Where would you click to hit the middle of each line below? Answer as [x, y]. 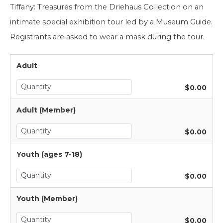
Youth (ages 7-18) [49, 154]
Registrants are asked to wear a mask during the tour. [107, 37]
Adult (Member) [46, 110]
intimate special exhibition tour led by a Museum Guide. [111, 22]
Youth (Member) [47, 199]
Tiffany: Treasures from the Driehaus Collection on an [107, 7]
